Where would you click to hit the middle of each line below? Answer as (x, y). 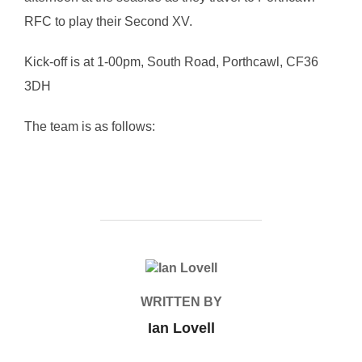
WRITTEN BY (181, 302)
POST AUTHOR (181, 268)
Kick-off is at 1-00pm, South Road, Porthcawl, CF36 (171, 62)
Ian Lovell (181, 328)
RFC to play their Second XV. (110, 21)
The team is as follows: (90, 126)
